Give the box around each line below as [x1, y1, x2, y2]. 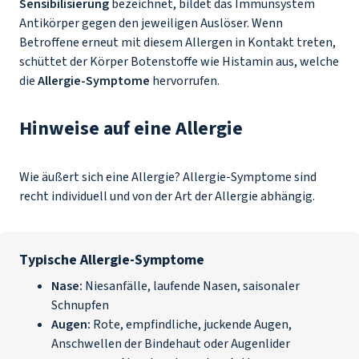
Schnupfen [51, 296, 109, 314]
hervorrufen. [150, 72, 222, 90]
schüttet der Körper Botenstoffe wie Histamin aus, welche [19, 53, 339, 71]
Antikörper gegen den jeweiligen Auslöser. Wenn [19, 14, 283, 32]
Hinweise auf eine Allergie [19, 115, 247, 143]
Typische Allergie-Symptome [19, 250, 204, 270]
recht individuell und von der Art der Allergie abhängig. [19, 188, 317, 205]
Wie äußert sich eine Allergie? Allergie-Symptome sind [19, 168, 317, 186]
